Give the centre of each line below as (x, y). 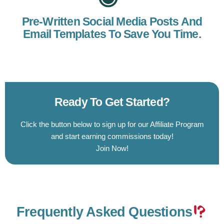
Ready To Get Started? (112, 102)
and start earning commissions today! (112, 136)
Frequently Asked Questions (104, 212)
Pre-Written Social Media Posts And (112, 21)
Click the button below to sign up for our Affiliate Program (112, 124)
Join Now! (112, 148)
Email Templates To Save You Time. (112, 34)
